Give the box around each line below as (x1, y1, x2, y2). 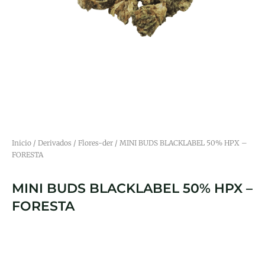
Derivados (38, 138, 72, 148)
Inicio (12, 138, 31, 148)
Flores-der (78, 138, 113, 148)
